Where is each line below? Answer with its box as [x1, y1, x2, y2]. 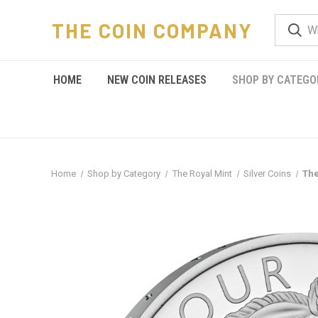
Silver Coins [243, 168, 291, 179]
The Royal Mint [172, 168, 232, 179]
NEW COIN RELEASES [107, 73, 207, 87]
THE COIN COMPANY [52, 18, 253, 43]
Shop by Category [87, 168, 161, 179]
